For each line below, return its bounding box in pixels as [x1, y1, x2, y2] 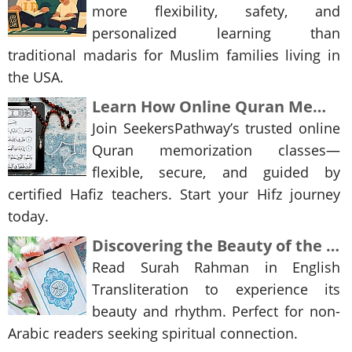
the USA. [8, 68, 64, 87]
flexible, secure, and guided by [92, 163, 340, 182]
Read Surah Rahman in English [92, 258, 340, 277]
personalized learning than [92, 24, 340, 43]
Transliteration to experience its [92, 280, 340, 299]
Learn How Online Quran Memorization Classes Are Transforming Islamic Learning [313, 96, 326, 118]
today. [8, 207, 49, 226]
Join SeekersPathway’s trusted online [92, 119, 340, 138]
